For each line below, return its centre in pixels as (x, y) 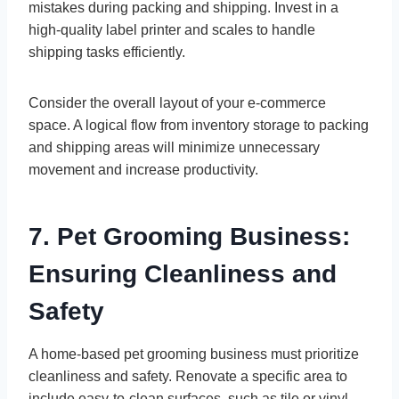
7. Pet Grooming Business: (189, 237)
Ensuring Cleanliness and (183, 274)
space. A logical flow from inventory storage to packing (199, 126)
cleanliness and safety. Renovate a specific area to (188, 377)
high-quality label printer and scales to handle (172, 30)
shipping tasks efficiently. (109, 53)
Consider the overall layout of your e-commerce (177, 103)
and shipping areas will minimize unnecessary (174, 148)
